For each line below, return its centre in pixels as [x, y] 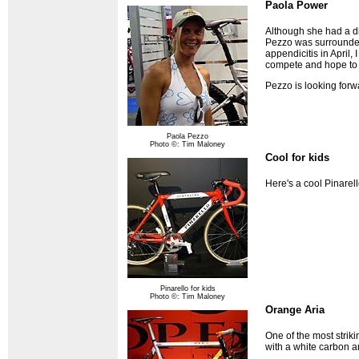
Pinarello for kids [188, 289]
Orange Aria [295, 310]
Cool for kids [297, 158]
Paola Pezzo [188, 137]
